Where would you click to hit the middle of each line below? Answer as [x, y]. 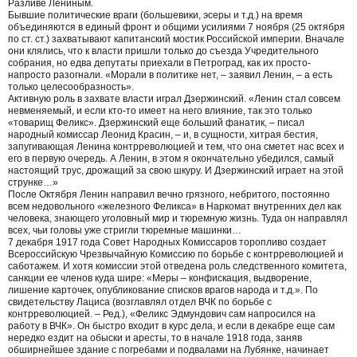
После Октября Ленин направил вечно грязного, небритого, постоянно [169, 194]
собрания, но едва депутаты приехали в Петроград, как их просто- [159, 63]
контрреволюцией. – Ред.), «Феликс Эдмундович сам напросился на [162, 314]
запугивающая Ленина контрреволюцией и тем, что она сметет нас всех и [176, 146]
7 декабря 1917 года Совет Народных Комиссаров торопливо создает [167, 242]
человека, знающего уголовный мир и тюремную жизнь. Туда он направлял [178, 218]
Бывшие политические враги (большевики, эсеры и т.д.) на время [155, 15]
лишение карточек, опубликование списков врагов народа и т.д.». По [163, 290]
